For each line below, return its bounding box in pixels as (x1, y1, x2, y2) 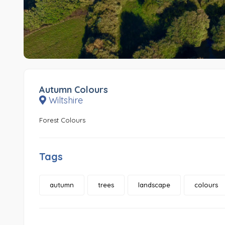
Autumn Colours (39, 84, 108, 96)
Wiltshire (46, 94, 83, 106)
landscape (138, 181, 170, 189)
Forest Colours (39, 116, 85, 125)
